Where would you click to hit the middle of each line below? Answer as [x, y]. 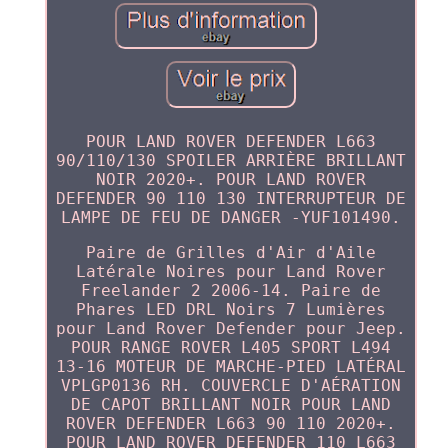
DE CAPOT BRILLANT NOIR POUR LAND [230, 405]
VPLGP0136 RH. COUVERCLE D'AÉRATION [230, 386]
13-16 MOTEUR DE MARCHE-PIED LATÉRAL [230, 367]
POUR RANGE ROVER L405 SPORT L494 [230, 348]
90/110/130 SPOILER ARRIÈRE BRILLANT [230, 161]
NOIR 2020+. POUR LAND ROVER [230, 180]
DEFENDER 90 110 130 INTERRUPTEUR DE [230, 199]
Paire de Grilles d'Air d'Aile [230, 253]
